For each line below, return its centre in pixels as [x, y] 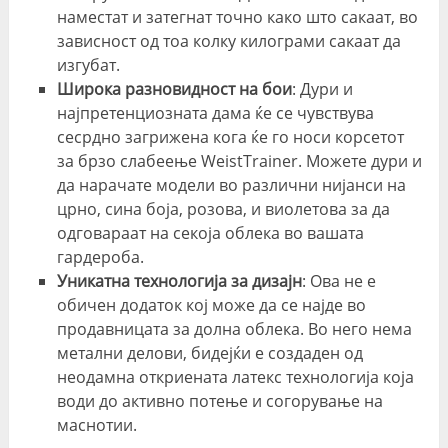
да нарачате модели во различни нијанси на [231, 184]
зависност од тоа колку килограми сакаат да [228, 40]
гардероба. [100, 256]
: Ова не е [338, 280]
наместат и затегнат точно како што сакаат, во [237, 16]
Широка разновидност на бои [174, 88]
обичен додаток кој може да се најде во [211, 304]
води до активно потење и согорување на [219, 400]
